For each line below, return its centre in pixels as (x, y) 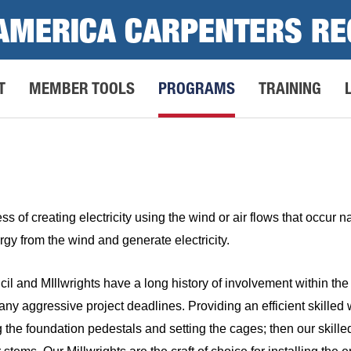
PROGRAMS (197, 88)
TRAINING (290, 88)
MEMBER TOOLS (82, 88)
